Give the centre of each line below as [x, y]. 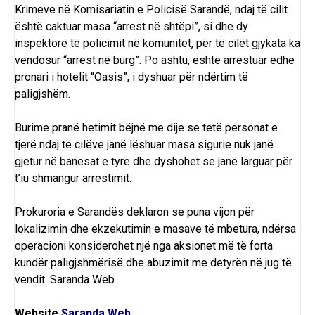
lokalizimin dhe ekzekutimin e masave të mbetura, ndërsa [155, 229]
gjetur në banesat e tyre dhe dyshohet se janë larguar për [154, 161]
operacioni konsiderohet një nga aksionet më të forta [144, 245]
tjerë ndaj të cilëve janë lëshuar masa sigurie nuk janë [144, 144]
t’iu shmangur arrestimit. [73, 178]
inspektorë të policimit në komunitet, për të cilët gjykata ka [157, 43]
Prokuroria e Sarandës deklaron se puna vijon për [135, 212]
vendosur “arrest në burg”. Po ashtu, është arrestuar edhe [155, 60]
